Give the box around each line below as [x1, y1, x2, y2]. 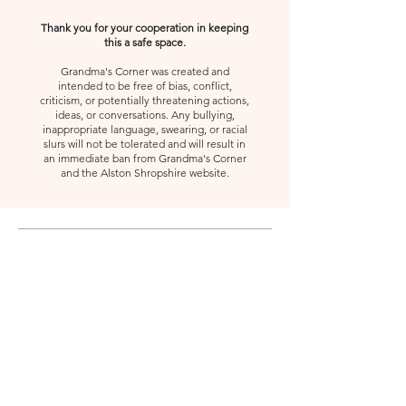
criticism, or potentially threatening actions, [40, 93, 249, 108]
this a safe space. [103, 35, 186, 50]
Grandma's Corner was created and [60, 64, 229, 79]
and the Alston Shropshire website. [60, 166, 229, 180]
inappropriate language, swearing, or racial [42, 122, 247, 137]
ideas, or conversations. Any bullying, [54, 108, 235, 122]
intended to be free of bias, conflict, [57, 79, 232, 93]
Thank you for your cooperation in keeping [41, 21, 248, 35]
